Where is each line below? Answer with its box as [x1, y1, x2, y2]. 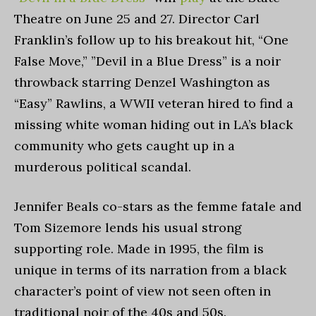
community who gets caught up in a [14, 138, 235, 154]
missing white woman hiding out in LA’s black [14, 116, 293, 133]
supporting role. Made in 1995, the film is [14, 241, 264, 257]
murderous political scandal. [14, 159, 195, 175]
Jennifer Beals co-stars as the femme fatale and [14, 198, 302, 214]
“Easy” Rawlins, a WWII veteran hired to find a [14, 95, 293, 111]
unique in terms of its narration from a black [14, 262, 286, 278]
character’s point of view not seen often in [14, 283, 271, 299]
